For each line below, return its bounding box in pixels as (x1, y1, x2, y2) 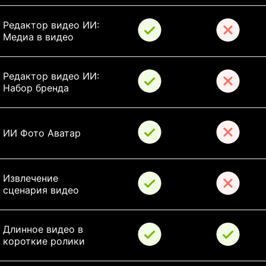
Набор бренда (3, 82, 69, 94)
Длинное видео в (3, 223, 86, 236)
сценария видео (3, 184, 79, 197)
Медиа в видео (3, 31, 74, 43)
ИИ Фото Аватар (3, 127, 81, 140)
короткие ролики (3, 235, 85, 248)
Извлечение (3, 172, 61, 185)
